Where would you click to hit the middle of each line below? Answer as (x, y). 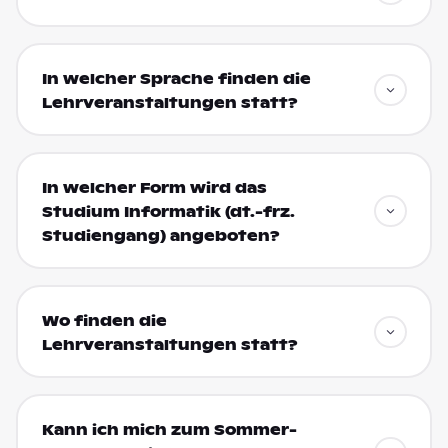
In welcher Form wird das (154, 187)
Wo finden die (104, 320)
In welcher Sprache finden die (176, 78)
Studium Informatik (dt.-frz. (168, 211)
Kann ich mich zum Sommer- (169, 429)
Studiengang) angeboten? (160, 235)
